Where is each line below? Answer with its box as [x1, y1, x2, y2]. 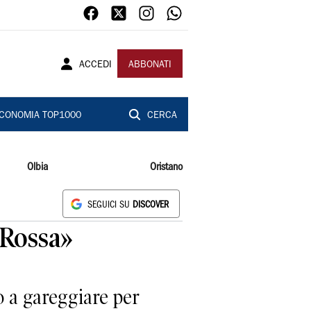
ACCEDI [79, 60, 112, 70]
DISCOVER [133, 201, 169, 209]
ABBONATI [128, 60, 171, 70]
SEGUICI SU [87, 201, 133, 209]
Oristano [149, 162, 183, 172]
